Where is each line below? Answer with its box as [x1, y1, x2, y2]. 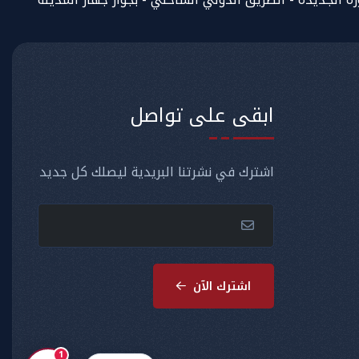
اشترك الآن [188, 275, 251, 297]
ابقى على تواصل [129, 96, 274, 134]
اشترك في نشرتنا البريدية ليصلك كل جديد [38, 159, 274, 185]
